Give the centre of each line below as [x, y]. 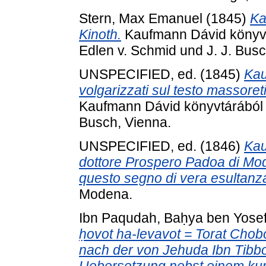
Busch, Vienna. [125, 122]
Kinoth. [100, 35]
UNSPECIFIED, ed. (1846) [161, 146]
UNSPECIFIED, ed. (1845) [161, 74]
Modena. [106, 194]
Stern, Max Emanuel [141, 19]
